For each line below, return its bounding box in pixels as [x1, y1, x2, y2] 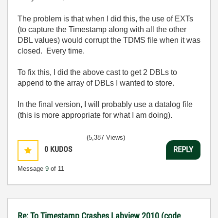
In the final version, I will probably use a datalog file [18, 100, 193, 109]
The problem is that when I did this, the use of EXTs [18, 14, 193, 23]
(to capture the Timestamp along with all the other [18, 25, 186, 34]
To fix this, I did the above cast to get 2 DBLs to [18, 68, 177, 76]
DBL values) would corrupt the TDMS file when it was [18, 36, 200, 44]
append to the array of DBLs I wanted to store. [18, 78, 174, 87]
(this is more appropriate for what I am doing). [18, 110, 172, 119]
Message [18, 164, 45, 172]
